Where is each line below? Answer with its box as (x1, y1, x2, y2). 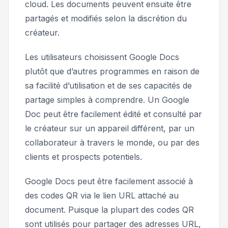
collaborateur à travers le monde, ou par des (25, 137, 199, 148)
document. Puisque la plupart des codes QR (25, 204, 194, 215)
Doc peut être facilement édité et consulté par (25, 108, 202, 119)
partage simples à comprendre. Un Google (25, 94, 189, 105)
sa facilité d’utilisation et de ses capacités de (25, 80, 192, 91)
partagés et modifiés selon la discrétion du (25, 13, 187, 23)
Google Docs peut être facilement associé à (25, 176, 193, 186)
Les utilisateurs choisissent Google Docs (25, 51, 179, 62)
